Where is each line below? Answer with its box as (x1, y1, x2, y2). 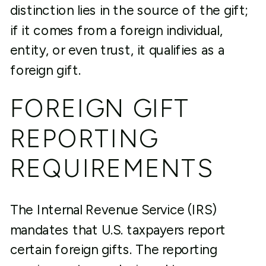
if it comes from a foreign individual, (9, 22, 223, 39)
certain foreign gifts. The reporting (9, 242, 217, 258)
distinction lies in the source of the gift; (9, 2, 248, 18)
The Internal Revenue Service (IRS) (9, 202, 217, 218)
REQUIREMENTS (9, 153, 215, 184)
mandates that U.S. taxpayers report (9, 221, 226, 238)
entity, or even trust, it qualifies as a (9, 42, 225, 58)
